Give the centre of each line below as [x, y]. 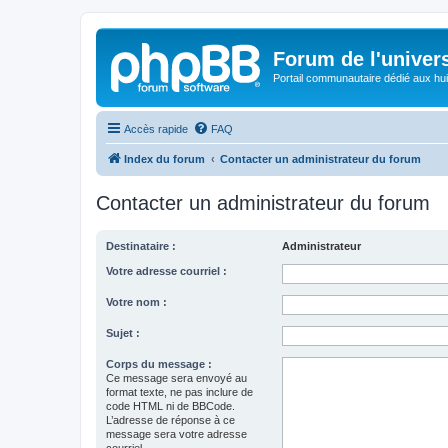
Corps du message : [159, 363]
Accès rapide [156, 128]
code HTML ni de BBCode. [170, 405]
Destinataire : [141, 245]
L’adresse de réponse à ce [170, 419]
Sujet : [123, 332]
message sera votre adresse [176, 433]
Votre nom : [136, 301]
